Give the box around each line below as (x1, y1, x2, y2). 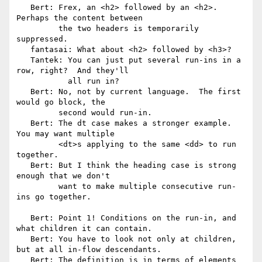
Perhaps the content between (16, 13, 143, 23)
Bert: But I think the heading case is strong (16, 161, 30, 170)
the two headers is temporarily (16, 24, 58, 33)
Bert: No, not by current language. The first (16, 87, 30, 96)
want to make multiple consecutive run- (16, 182, 58, 191)
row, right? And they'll (16, 66, 129, 75)
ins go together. (16, 192, 91, 202)
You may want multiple (16, 129, 115, 139)
